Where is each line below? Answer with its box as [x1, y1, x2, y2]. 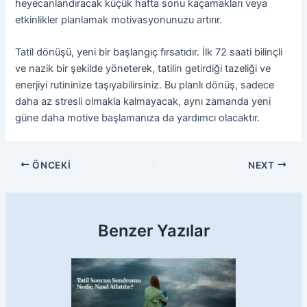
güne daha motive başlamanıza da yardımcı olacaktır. [15, 112, 260, 125]
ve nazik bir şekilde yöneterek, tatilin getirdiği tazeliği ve [15, 62, 271, 75]
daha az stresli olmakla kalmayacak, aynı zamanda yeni [15, 95, 271, 108]
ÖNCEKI [29, 159, 71, 171]
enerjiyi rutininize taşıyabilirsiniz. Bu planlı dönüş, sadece [15, 79, 275, 92]
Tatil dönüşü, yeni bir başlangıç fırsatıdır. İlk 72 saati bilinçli [15, 46, 283, 59]
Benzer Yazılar [97, 220, 210, 241]
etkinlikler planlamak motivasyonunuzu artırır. [15, 14, 223, 27]
